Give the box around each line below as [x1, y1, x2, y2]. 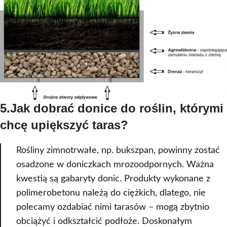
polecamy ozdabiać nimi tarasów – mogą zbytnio [16, 202, 209, 211]
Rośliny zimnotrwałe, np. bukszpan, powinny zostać [16, 145, 220, 155]
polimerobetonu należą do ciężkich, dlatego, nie [16, 188, 206, 197]
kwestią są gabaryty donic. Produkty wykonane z [16, 174, 210, 183]
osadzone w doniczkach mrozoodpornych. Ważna [16, 160, 214, 169]
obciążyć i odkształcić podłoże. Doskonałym [16, 216, 192, 225]
